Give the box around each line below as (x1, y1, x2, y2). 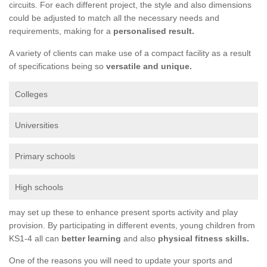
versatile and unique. (106, 61, 192, 71)
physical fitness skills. (158, 233, 249, 243)
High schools (15, 182, 63, 192)
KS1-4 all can (9, 233, 61, 243)
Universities (15, 120, 58, 130)
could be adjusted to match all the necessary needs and (9, 13, 219, 23)
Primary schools (15, 151, 75, 161)
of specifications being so (9, 61, 106, 71)
